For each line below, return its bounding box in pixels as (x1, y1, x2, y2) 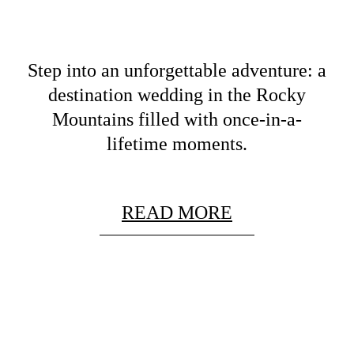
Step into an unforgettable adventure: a (28, 60, 326, 81)
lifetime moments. (107, 134, 247, 155)
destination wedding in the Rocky (48, 85, 306, 106)
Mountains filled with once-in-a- (52, 109, 302, 130)
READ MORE (122, 202, 232, 224)
